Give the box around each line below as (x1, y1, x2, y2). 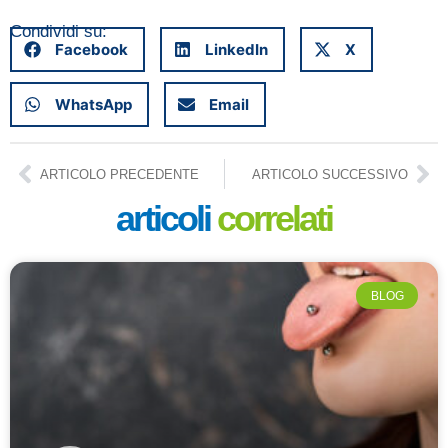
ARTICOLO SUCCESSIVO (252, 166, 408, 182)
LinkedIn (205, 39, 268, 59)
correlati (217, 198, 332, 240)
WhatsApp (55, 94, 132, 114)
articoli (116, 198, 217, 240)
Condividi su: (10, 21, 107, 41)
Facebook (55, 39, 128, 59)
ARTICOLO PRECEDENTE (40, 166, 199, 182)
